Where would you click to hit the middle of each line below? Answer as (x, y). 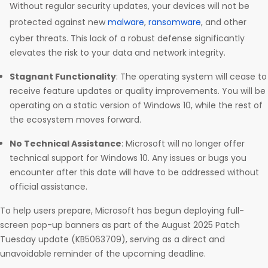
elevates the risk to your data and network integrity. (118, 53)
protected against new (59, 22)
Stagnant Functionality (63, 77)
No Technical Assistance (66, 144)
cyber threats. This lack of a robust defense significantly (127, 39)
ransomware (175, 22)
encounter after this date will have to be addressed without (134, 173)
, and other (224, 22)
